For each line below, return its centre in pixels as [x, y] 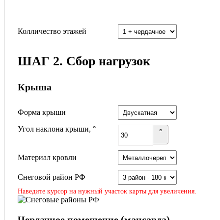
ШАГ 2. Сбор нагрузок [84, 61]
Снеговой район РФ [51, 177]
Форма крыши [41, 112]
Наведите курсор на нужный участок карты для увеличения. [107, 191]
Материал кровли [47, 157]
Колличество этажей [52, 31]
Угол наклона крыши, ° [56, 129]
